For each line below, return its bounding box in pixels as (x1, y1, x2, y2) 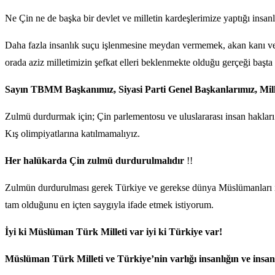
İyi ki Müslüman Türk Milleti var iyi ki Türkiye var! (5, 226, 222, 237)
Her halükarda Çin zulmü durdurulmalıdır (5, 155, 184, 166)
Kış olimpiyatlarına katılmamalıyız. (5, 128, 140, 139)
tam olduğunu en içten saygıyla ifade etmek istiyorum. (5, 199, 214, 210)
